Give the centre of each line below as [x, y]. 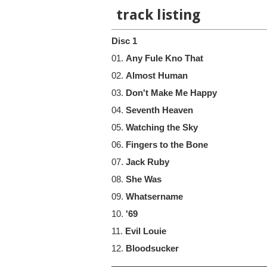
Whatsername [154, 197]
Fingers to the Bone [167, 145]
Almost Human [157, 76]
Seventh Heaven [159, 110]
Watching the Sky [162, 128]
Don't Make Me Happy [171, 93]
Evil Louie [146, 231]
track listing [158, 15]
